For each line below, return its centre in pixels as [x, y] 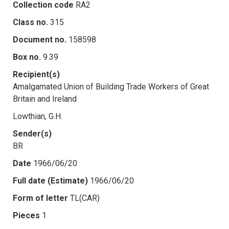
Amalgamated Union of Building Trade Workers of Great [111, 86]
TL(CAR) [85, 198]
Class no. [30, 22]
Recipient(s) [36, 74]
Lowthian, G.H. [38, 116]
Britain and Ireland [45, 99]
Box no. [27, 57]
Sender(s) [32, 133]
